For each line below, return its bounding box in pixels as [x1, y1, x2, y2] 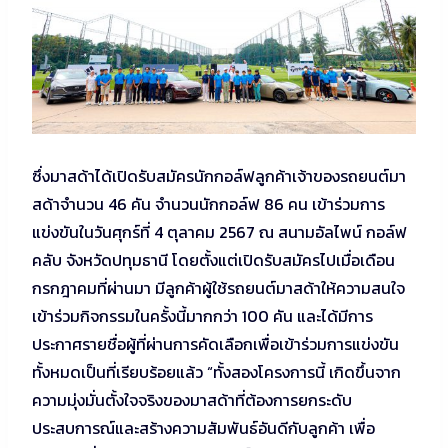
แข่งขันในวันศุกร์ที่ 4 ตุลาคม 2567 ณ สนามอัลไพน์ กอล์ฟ [32, 220, 407, 245]
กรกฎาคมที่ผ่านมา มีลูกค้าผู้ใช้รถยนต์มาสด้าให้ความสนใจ [32, 276, 405, 301]
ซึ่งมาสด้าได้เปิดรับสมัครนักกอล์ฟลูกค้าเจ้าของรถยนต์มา [32, 164, 406, 189]
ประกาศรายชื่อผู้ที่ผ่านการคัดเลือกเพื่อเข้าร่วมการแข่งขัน [32, 332, 399, 357]
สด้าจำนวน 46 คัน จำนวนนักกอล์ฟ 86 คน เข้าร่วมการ [32, 192, 385, 217]
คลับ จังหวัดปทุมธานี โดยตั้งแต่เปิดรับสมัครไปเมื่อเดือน [32, 248, 395, 273]
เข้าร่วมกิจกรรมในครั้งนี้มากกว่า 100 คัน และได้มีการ [32, 304, 373, 329]
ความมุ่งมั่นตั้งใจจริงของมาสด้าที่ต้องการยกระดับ [32, 388, 352, 413]
